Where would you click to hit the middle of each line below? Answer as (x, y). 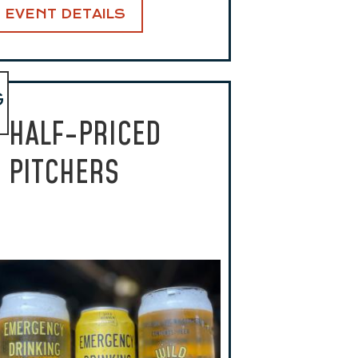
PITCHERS (64, 173)
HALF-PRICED (85, 135)
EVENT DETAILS (65, 14)
